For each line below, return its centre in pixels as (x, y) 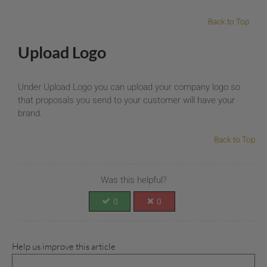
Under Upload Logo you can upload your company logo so (129, 87)
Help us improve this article (64, 246)
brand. (30, 113)
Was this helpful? (133, 180)
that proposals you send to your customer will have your (126, 100)
